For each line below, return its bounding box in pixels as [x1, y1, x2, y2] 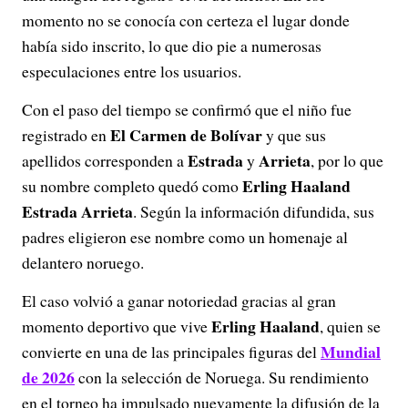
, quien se [320, 315, 381, 338]
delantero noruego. [22, 251, 144, 274]
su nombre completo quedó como [22, 175, 242, 198]
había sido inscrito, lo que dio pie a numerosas [22, 35, 321, 57]
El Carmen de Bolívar [110, 123, 262, 148]
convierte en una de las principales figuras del [22, 341, 321, 363]
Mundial [321, 340, 381, 364]
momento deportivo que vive [22, 315, 211, 338]
